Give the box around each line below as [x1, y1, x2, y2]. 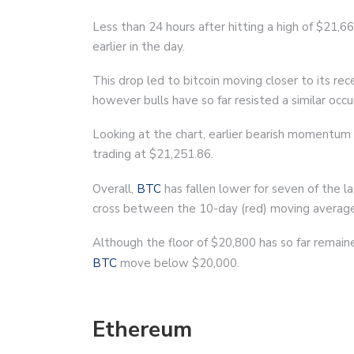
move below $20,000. [117, 254, 239, 271]
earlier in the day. [92, 38, 185, 55]
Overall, [92, 180, 137, 197]
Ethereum [92, 314, 192, 345]
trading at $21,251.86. [92, 145, 213, 162]
